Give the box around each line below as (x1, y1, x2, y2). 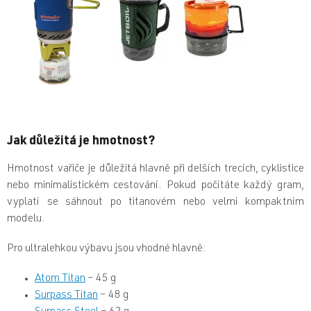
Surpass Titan (35, 290, 98, 302)
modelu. (7, 214, 45, 226)
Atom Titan (35, 274, 85, 285)
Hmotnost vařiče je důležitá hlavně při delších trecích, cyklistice (7, 164, 304, 176)
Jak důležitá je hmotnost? (7, 135, 155, 149)
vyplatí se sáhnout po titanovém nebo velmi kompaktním (7, 197, 304, 209)
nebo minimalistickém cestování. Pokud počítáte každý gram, (7, 180, 304, 192)
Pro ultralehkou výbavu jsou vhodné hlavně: (7, 244, 206, 255)
